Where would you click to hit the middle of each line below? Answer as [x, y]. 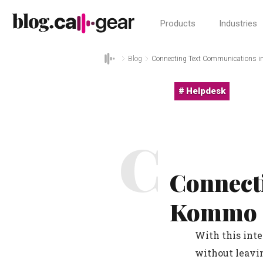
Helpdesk [206, 91]
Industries [238, 23]
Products [178, 23]
